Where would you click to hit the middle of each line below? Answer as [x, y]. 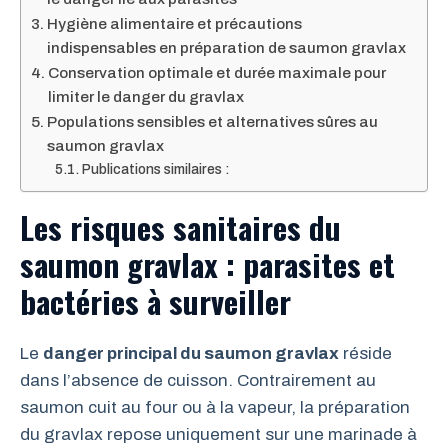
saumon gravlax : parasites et [207, 263]
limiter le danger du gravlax [146, 96]
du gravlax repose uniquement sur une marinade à [218, 434]
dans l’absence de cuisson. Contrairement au [198, 380]
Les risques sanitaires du [180, 226]
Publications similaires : [155, 169]
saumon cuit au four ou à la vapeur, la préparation [215, 407]
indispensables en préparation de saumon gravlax [227, 47]
